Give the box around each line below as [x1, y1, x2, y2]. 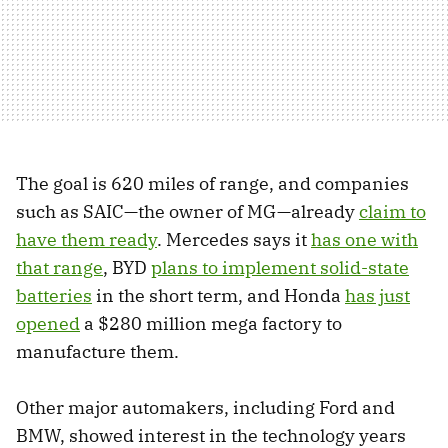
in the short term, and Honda [92, 284, 345, 308]
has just [345, 284, 410, 308]
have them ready [16, 228, 157, 252]
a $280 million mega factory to [80, 312, 342, 336]
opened [16, 312, 80, 336]
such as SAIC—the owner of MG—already [16, 200, 359, 224]
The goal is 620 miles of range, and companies [16, 172, 409, 196]
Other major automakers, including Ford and [16, 396, 395, 420]
